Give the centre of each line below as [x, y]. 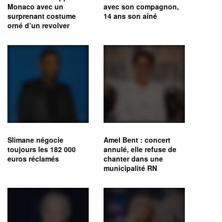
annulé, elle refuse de [140, 149]
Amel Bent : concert [137, 140]
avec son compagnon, [141, 7]
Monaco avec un [35, 7]
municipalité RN [130, 168]
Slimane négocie [35, 140]
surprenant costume [42, 16]
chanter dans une [133, 159]
